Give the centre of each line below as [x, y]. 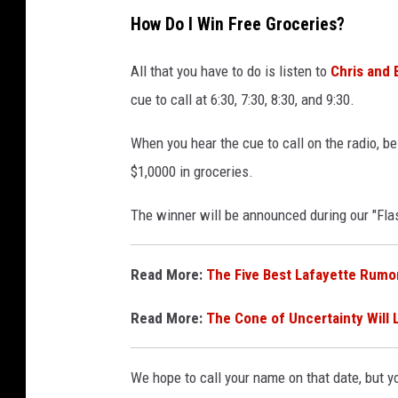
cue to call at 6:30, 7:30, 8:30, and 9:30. [243, 99]
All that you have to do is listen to [229, 71]
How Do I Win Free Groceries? [238, 24]
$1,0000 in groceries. [192, 171]
